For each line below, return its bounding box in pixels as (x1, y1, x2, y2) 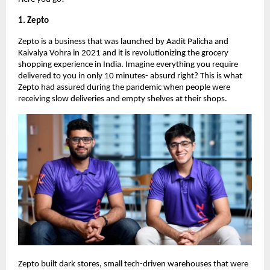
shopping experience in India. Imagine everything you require (18, 60, 238, 70)
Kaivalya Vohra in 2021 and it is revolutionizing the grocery (18, 49, 228, 58)
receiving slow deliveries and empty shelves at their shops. (18, 95, 227, 104)
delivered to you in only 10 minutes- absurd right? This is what (18, 72, 242, 81)
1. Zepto (18, 16, 49, 26)
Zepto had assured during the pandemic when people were (18, 83, 230, 93)
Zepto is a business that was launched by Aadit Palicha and (18, 37, 228, 47)
